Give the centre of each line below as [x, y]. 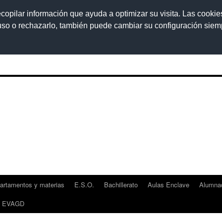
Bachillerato [121, 185]
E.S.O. [84, 185]
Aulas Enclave [168, 185]
